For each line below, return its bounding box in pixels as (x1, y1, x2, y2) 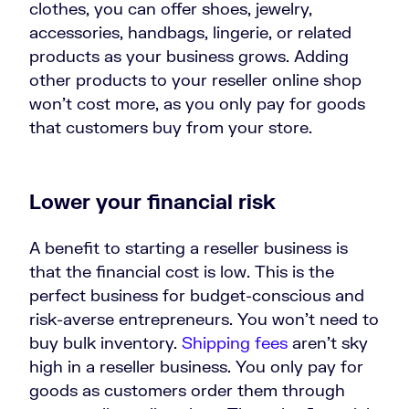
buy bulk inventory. (29, 332, 182, 353)
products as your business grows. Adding (29, 46, 349, 67)
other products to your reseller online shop (29, 69, 362, 90)
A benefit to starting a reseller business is (29, 237, 348, 258)
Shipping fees (182, 332, 288, 353)
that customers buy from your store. (29, 117, 312, 138)
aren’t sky (288, 332, 368, 353)
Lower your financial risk (29, 189, 276, 215)
